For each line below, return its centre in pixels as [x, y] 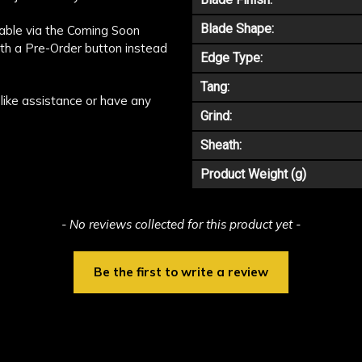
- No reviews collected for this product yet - [181, 225]
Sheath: [221, 145]
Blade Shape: [237, 29]
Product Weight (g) [253, 175]
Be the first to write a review [181, 272]
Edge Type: [232, 58]
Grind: [216, 116]
